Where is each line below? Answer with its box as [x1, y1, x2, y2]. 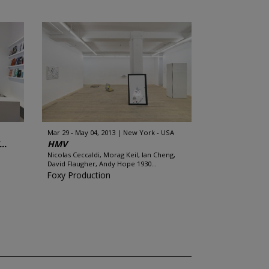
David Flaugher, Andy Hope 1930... [47, 159, 157, 168]
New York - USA [122, 128, 174, 137]
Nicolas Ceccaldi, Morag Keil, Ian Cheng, [47, 150, 175, 159]
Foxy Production [46, 169, 110, 181]
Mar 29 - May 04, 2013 [47, 128, 115, 137]
